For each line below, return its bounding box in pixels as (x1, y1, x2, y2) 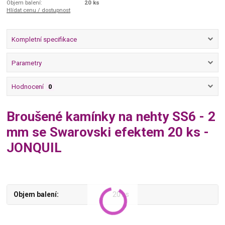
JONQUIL (7, 140, 62, 156)
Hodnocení (11, 83, 44, 91)
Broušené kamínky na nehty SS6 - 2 (7, 109, 216, 125)
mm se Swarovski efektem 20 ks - (7, 125, 209, 140)
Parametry (11, 59, 42, 67)
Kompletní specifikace (11, 35, 77, 43)
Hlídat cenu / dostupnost (7, 6, 71, 14)
